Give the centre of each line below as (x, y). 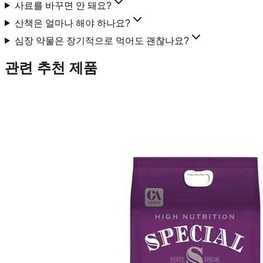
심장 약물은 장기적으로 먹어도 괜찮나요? (102, 41)
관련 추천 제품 (51, 68)
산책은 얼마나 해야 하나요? (72, 23)
